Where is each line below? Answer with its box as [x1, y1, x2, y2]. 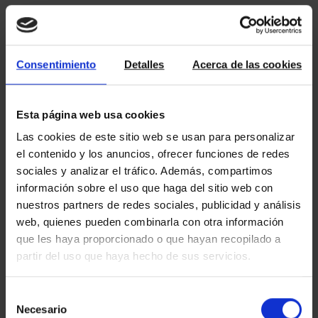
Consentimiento [16, 57, 97, 70]
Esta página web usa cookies [16, 108, 165, 121]
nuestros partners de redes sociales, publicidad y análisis [16, 199, 301, 212]
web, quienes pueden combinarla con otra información [16, 216, 284, 229]
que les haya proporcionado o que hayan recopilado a [16, 233, 281, 246]
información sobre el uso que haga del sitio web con [16, 182, 273, 194]
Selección [5, 288, 51, 301]
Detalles [124, 57, 165, 70]
